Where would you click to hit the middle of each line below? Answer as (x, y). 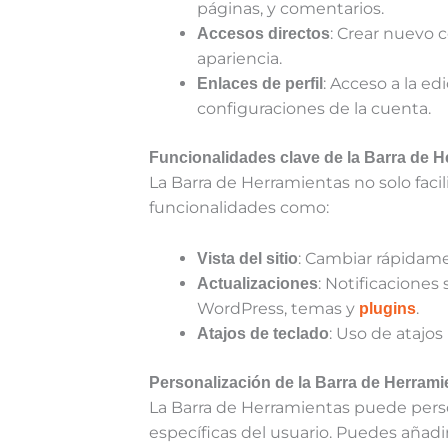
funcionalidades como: (239, 208)
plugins (388, 308)
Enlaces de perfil (260, 84)
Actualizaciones (258, 283)
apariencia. (240, 59)
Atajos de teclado (263, 333)
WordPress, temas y (278, 308)
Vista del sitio (248, 258)
